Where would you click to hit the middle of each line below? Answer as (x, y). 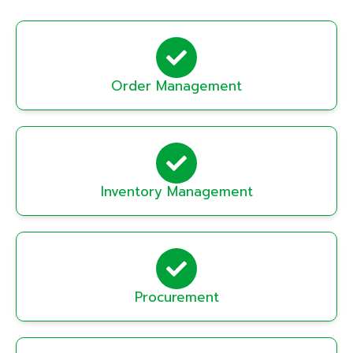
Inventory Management (176, 191)
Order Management (176, 86)
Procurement (176, 297)
